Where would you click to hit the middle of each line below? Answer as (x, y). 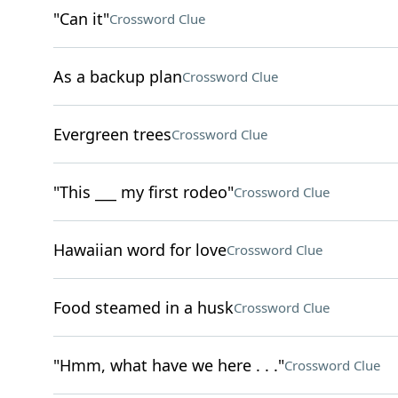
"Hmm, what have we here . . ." (168, 365)
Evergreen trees (112, 134)
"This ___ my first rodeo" (143, 192)
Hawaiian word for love (139, 250)
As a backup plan (117, 76)
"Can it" (81, 19)
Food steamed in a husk (143, 307)
